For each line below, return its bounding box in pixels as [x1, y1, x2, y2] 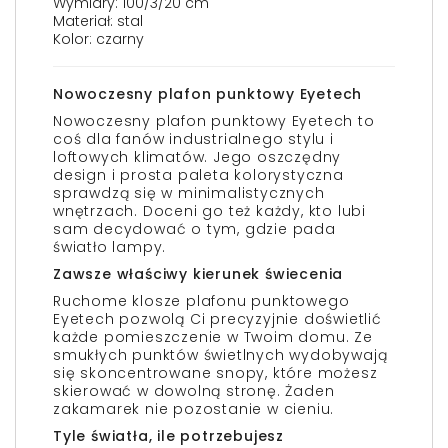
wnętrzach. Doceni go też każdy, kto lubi [53, 201, 366, 221]
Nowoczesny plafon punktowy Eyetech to [53, 111, 375, 131]
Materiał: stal [53, 11, 143, 31]
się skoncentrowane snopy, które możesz [53, 363, 378, 383]
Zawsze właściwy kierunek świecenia [53, 264, 344, 284]
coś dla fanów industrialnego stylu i [53, 129, 334, 149]
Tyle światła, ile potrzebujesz [53, 426, 284, 446]
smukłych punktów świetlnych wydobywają [53, 345, 388, 365]
